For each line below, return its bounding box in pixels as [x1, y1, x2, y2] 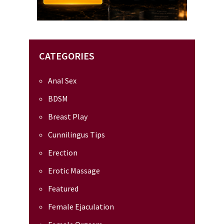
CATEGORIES [39, 49, 94, 62]
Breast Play [48, 111, 87, 121]
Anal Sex [48, 75, 76, 85]
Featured [48, 183, 78, 193]
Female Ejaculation [48, 201, 114, 211]
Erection [48, 147, 77, 157]
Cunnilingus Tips [48, 129, 105, 139]
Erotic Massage [48, 165, 100, 175]
